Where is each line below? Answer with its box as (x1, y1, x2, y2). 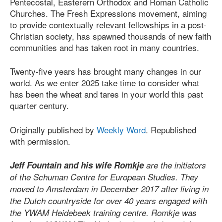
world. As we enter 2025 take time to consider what (10, 76, 199, 89)
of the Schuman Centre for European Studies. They (10, 171, 198, 183)
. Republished (146, 123, 196, 136)
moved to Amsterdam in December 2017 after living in (10, 183, 209, 195)
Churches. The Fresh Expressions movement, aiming (10, 6, 207, 19)
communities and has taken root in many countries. (10, 41, 199, 54)
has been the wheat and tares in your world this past (10, 88, 203, 101)
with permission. (10, 134, 70, 147)
